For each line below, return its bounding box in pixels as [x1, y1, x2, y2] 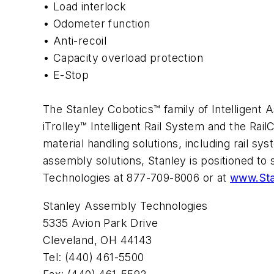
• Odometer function [43, 17, 150, 30]
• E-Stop [43, 68, 89, 81]
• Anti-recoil [43, 34, 107, 47]
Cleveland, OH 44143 [43, 233, 152, 246]
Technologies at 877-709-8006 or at [43, 171, 230, 184]
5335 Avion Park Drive [43, 216, 158, 229]
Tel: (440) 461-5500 [43, 250, 144, 264]
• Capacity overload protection [43, 51, 203, 64]
